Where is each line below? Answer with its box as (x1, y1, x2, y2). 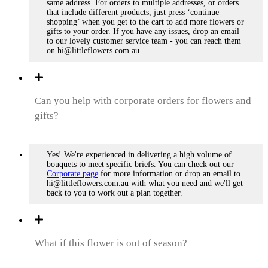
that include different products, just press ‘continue (47, 8, 219, 17)
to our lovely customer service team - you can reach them (47, 36, 241, 46)
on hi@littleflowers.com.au (47, 46, 139, 56)
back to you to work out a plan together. (47, 188, 182, 198)
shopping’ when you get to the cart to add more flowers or (47, 17, 244, 27)
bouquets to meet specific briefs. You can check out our (47, 160, 234, 169)
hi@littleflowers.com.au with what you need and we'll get (47, 179, 243, 188)
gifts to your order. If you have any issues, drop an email (47, 27, 239, 36)
